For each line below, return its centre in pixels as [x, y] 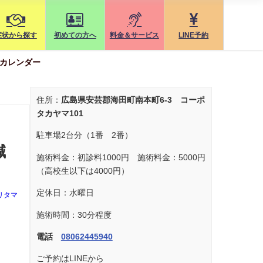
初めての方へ [75, 35]
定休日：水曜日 [65, 193]
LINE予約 [194, 35]
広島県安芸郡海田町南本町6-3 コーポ [133, 100]
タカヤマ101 [60, 113]
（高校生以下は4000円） [82, 171]
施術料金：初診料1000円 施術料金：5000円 [121, 157]
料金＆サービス [134, 35]
